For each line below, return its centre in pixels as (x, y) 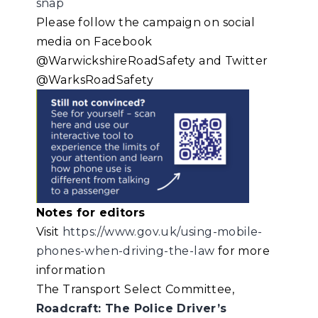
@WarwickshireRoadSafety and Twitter (152, 61)
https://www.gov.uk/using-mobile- (163, 232)
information (71, 270)
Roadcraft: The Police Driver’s (131, 309)
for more (242, 251)
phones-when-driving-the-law (125, 251)
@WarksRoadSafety (95, 80)
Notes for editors (91, 213)
